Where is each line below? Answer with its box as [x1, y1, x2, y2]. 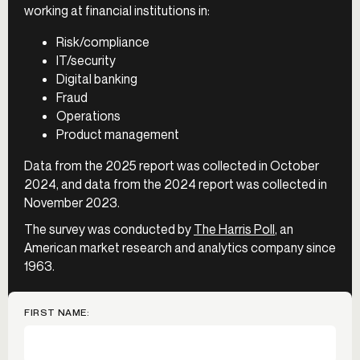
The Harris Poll [194, 220, 275, 237]
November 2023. [24, 194, 120, 211]
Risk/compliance [56, 33, 149, 50]
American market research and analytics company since [24, 239, 336, 256]
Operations [56, 107, 121, 124]
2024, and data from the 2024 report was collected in [24, 175, 327, 192]
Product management [56, 125, 179, 142]
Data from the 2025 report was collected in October [24, 157, 319, 174]
